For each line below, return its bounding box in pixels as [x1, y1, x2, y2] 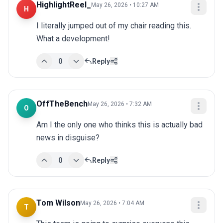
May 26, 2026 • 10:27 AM [91, 1, 159, 9]
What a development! [36, 34, 110, 44]
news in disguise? [36, 133, 100, 143]
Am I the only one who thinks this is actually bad [36, 120, 203, 130]
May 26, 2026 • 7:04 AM [80, 200, 144, 207]
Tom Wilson [36, 198, 80, 208]
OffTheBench [36, 99, 88, 109]
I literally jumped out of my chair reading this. [36, 21, 191, 31]
